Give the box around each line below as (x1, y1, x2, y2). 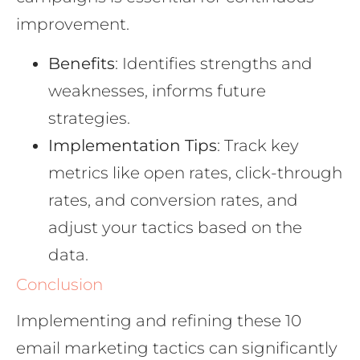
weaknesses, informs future (48, 80, 266, 100)
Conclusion (16, 274, 103, 294)
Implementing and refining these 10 (16, 310, 301, 330)
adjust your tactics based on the (48, 217, 302, 237)
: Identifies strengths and (115, 53, 313, 73)
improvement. (16, 14, 129, 35)
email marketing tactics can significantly (16, 337, 337, 358)
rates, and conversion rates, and (48, 190, 298, 210)
